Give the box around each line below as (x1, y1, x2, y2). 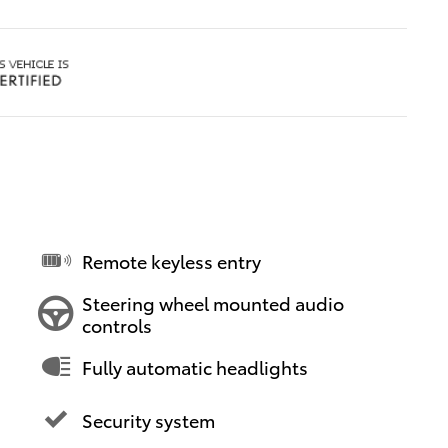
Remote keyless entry (82, 247, 261, 273)
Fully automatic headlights (82, 353, 308, 379)
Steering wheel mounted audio (82, 289, 344, 315)
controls (82, 311, 152, 337)
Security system (82, 406, 215, 432)
